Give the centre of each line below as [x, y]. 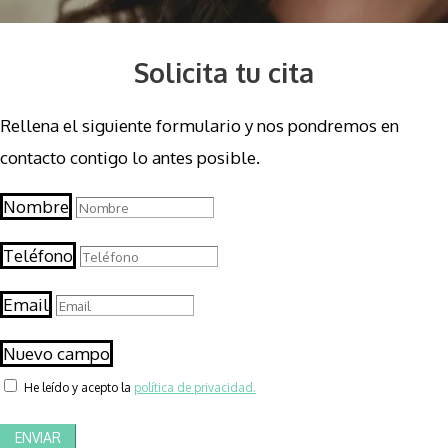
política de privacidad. [195, 388]
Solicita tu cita [224, 71]
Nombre [36, 207]
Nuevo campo [56, 354]
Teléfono [38, 256]
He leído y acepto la [79, 388]
